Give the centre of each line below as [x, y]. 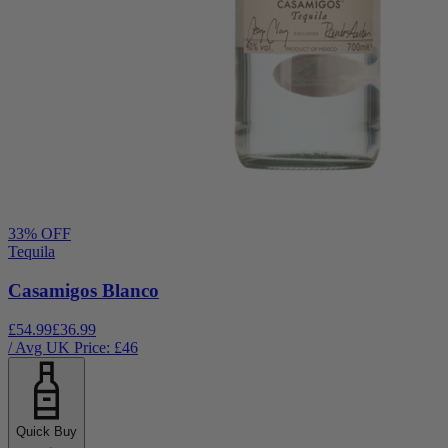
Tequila [31, 252]
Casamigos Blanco [83, 290]
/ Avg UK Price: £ [65, 347]
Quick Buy [46, 431]
